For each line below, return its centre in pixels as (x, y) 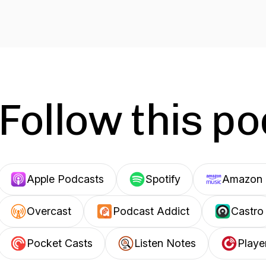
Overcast (49, 211)
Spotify (163, 179)
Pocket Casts (60, 243)
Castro (247, 211)
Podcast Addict (151, 211)
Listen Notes (165, 243)
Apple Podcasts (65, 179)
